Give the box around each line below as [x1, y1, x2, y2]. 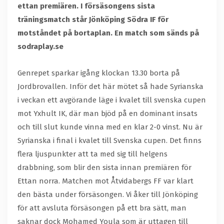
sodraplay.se [17, 42, 63, 51]
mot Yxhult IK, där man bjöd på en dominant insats [17, 109, 197, 118]
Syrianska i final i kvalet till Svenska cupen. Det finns [17, 136, 201, 145]
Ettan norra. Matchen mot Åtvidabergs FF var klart [17, 176, 193, 186]
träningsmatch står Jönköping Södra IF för [17, 15, 168, 24]
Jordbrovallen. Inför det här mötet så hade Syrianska [17, 82, 203, 91]
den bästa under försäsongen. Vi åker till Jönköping [17, 190, 198, 199]
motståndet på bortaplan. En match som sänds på [17, 28, 199, 38]
